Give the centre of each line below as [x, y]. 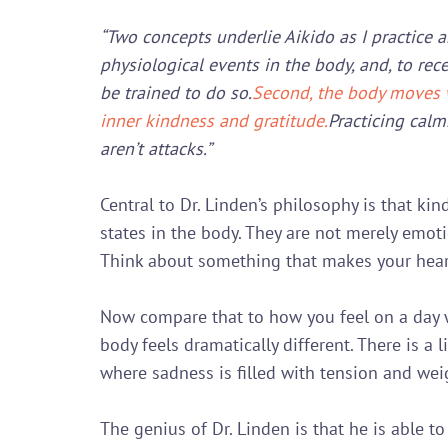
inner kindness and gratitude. [214, 120]
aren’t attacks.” [156, 148]
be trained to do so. [176, 92]
